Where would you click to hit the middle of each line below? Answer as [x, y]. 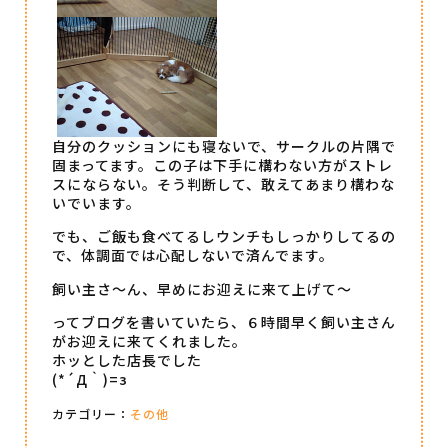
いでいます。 [96, 203]
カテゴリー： [91, 413]
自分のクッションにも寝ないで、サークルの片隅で [224, 146]
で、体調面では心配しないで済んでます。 [193, 255]
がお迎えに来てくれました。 [149, 341]
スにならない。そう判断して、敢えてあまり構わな [223, 184]
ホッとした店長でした [127, 360]
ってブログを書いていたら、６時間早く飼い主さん [224, 322]
